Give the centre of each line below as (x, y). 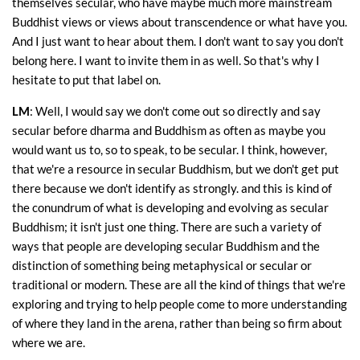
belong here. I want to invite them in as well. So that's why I (166, 61)
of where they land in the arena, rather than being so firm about (177, 323)
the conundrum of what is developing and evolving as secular (170, 208)
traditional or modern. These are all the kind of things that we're (179, 285)
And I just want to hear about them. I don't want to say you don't (178, 41)
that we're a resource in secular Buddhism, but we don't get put (176, 169)
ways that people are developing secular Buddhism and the (166, 246)
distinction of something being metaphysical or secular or (162, 266)
